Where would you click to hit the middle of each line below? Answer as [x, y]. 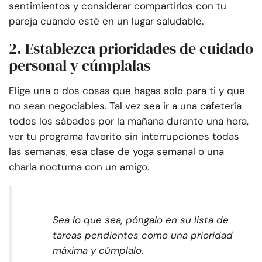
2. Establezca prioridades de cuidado [131, 49]
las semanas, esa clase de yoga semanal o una [116, 152]
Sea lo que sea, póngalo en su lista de [141, 220]
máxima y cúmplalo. [98, 251]
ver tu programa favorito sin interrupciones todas [124, 137]
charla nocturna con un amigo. [79, 167]
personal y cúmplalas [80, 66]
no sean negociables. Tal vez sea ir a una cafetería [125, 106]
